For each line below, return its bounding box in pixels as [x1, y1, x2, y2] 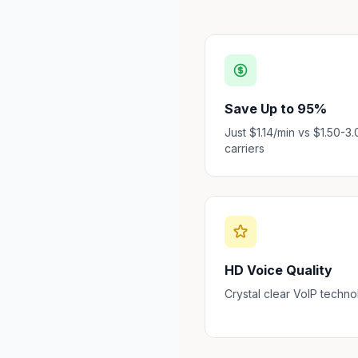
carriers [225, 141, 265, 155]
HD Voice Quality [225, 262, 332, 278]
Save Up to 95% [225, 101, 327, 117]
